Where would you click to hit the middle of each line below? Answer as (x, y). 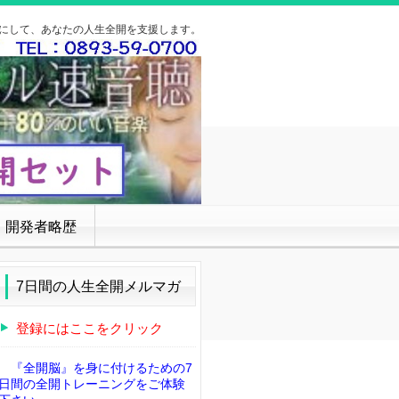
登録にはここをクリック (90, 328)
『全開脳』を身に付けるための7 (102, 367)
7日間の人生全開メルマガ (98, 286)
